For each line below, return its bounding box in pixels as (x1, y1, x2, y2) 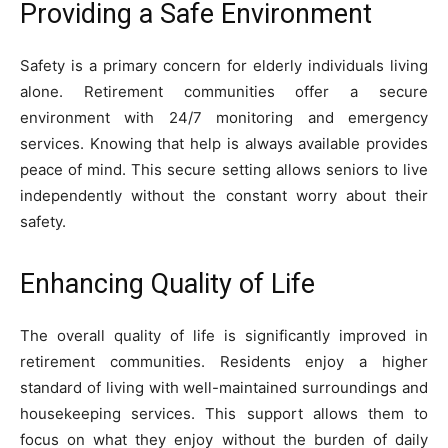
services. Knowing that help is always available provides (20, 134, 428, 154)
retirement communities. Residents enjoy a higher (20, 352, 428, 372)
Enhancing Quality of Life (20, 268, 315, 301)
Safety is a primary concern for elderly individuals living (20, 56, 428, 76)
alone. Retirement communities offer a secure (20, 82, 428, 102)
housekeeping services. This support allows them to (20, 404, 428, 424)
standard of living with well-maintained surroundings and (20, 378, 428, 398)
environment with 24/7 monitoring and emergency (20, 108, 428, 128)
